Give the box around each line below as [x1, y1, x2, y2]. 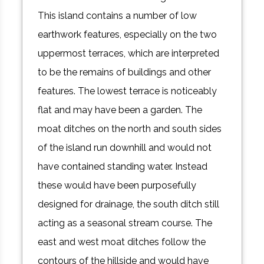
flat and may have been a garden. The [38, 104, 203, 115]
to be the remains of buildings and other [38, 66, 212, 78]
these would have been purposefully [38, 179, 197, 191]
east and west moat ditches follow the [38, 236, 206, 247]
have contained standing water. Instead [38, 160, 208, 172]
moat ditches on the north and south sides [38, 123, 222, 134]
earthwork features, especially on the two [38, 28, 217, 40]
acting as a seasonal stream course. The [38, 217, 213, 229]
